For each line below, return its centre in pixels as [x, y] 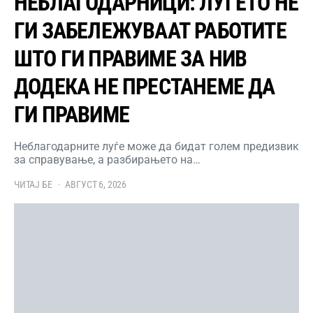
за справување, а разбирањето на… [107, 160]
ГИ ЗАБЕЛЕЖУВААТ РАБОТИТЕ [150, 31]
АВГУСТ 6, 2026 [96, 185]
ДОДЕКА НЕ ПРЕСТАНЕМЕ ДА [145, 87]
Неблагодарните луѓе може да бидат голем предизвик [156, 147]
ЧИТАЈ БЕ [33, 185]
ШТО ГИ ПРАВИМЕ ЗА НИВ [131, 59]
